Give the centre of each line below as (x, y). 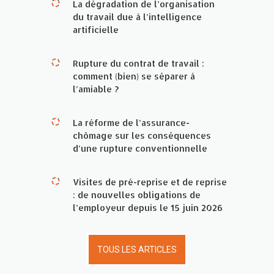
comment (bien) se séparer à (134, 76)
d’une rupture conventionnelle (140, 148)
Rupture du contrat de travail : (139, 63)
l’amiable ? (96, 89)
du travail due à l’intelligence (137, 17)
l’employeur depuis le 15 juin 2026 (148, 207)
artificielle (96, 29)
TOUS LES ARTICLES (137, 249)
